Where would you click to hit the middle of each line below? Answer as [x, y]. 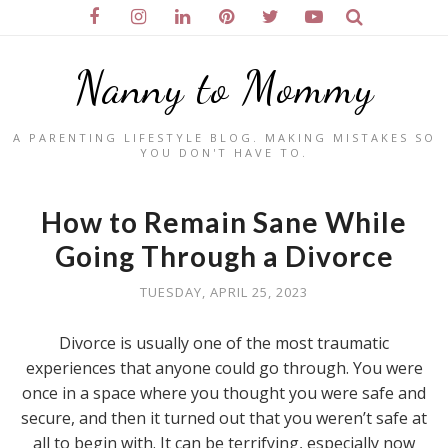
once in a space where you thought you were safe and [224, 393]
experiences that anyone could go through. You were [224, 368]
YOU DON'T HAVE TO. [224, 152]
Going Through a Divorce [224, 256]
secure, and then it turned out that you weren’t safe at [224, 418]
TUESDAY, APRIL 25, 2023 [224, 292]
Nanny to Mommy [224, 88]
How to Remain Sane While [224, 222]
